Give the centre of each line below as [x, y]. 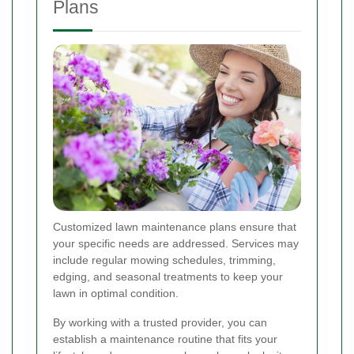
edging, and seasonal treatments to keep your [168, 277]
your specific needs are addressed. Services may [176, 244]
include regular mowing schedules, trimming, [164, 260]
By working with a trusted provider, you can [160, 323]
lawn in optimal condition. [116, 294]
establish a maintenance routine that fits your [165, 339]
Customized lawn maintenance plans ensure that [175, 227]
